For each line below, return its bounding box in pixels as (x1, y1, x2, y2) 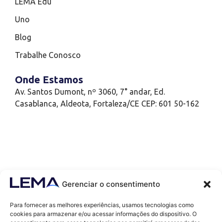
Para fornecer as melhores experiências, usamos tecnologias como (10, 201, 194, 209)
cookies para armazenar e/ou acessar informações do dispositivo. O (10, 210, 197, 218)
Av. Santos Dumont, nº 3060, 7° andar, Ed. (15, 87, 165, 97)
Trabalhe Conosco (15, 51, 81, 60)
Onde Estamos (15, 74, 83, 86)
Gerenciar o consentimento (62, 179, 160, 189)
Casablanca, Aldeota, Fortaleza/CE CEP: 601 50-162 (15, 99, 199, 109)
